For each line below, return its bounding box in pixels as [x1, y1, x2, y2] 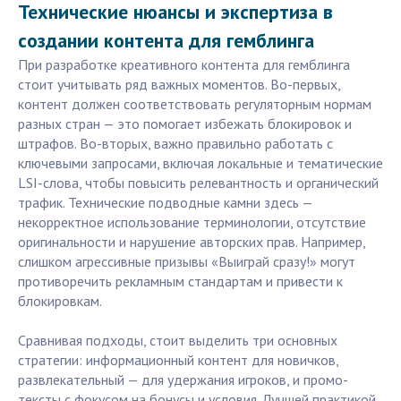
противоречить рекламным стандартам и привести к [18, 272, 343, 291]
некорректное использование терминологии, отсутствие [18, 213, 366, 232]
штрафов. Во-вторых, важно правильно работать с [18, 134, 333, 153]
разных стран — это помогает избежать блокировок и [18, 115, 352, 133]
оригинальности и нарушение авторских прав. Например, [18, 233, 365, 252]
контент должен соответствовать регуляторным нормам [18, 95, 371, 114]
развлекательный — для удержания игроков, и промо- [18, 371, 348, 389]
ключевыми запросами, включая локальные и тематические [18, 154, 383, 173]
